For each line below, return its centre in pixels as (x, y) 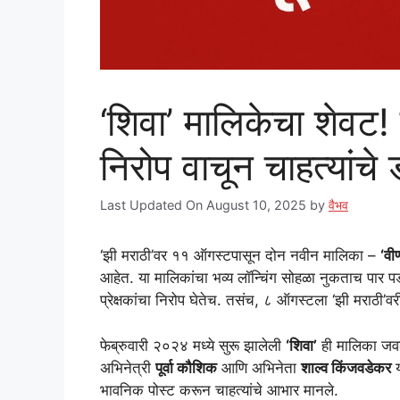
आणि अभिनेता (259, 367)
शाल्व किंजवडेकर (346, 367)
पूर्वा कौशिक (186, 367)
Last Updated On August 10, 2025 (203, 205)
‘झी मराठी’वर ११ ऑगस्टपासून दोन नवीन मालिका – (240, 256)
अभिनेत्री (128, 367)
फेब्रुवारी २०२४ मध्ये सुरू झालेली (193, 345)
